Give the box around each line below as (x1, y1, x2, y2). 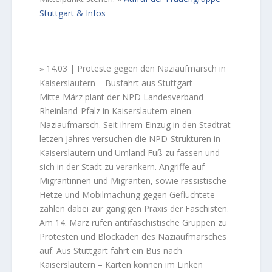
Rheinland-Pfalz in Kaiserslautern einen (39, 104, 192, 117)
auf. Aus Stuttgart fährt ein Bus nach (39, 244, 183, 256)
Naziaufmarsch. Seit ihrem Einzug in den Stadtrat (39, 118, 231, 131)
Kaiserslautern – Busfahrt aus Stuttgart (39, 76, 193, 89)
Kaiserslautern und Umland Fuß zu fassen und (39, 146, 220, 158)
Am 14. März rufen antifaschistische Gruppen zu (39, 216, 228, 228)
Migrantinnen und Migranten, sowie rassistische (39, 174, 227, 186)
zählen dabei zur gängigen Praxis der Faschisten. (39, 202, 229, 214)
